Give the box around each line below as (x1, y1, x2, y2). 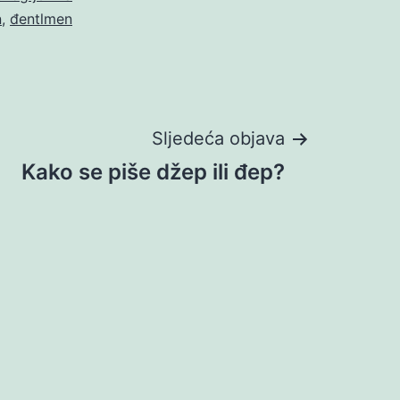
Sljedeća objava (152, 128, 285, 150)
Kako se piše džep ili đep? (21, 159, 285, 186)
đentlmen (10, 10, 72, 29)
